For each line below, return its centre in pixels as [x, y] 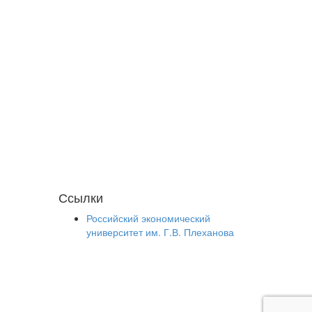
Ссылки [80, 197]
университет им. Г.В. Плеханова [160, 232]
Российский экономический [148, 218]
